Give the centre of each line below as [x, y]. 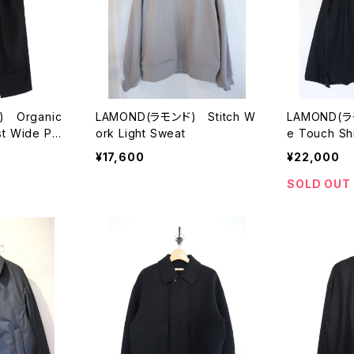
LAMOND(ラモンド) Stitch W [175, 117]
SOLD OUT [319, 184]
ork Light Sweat [140, 134]
